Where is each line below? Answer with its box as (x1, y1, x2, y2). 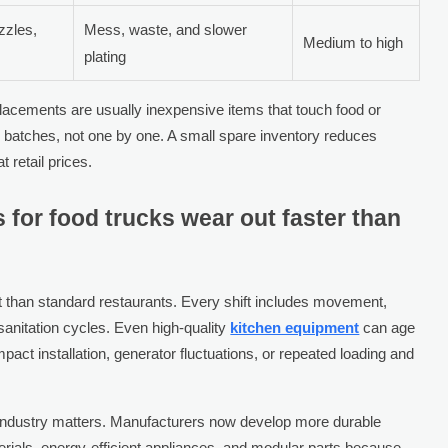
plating (84, 47, 127, 65)
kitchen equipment (230, 318, 360, 336)
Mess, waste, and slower (84, 20, 248, 38)
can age (359, 318, 416, 336)
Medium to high (303, 33, 404, 51)
